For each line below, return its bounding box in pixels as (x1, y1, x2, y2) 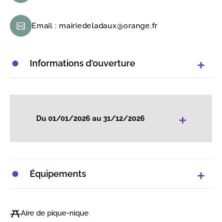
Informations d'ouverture (30, 57, 135, 68)
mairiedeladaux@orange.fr (59, 21, 158, 30)
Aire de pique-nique (21, 209, 89, 218)
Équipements (30, 168, 86, 179)
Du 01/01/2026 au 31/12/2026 (36, 114, 145, 123)
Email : (32, 21, 59, 30)
